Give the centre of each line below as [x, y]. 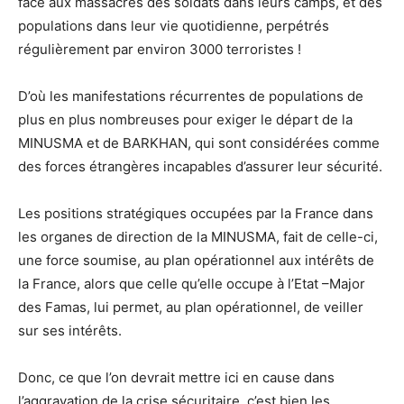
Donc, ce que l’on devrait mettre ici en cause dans [176, 377]
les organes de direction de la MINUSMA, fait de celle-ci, [198, 236]
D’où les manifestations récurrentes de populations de [191, 96]
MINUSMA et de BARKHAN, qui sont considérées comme [199, 142]
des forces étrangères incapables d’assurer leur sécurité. [200, 166]
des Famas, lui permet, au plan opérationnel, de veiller [191, 307]
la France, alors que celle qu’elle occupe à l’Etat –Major [192, 283]
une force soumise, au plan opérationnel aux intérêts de [196, 260]
